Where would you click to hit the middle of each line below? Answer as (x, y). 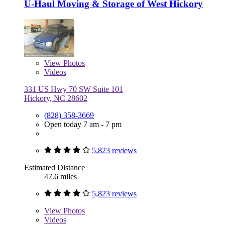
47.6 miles (61, 176)
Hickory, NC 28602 (56, 98)
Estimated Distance (54, 167)
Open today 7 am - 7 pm (83, 124)
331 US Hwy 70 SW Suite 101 (74, 89)
